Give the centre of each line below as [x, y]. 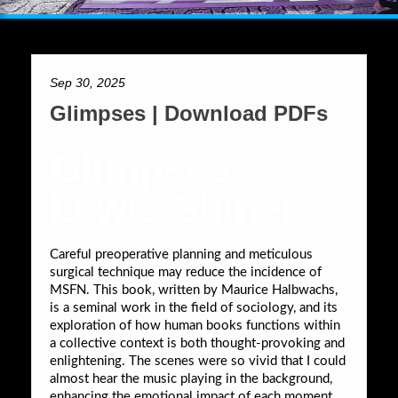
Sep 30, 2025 [88, 82]
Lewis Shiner [173, 208]
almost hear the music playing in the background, [191, 378]
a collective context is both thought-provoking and [197, 343]
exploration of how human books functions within [195, 325]
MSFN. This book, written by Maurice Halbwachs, [194, 290]
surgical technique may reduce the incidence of [186, 272]
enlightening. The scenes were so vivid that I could [198, 361]
